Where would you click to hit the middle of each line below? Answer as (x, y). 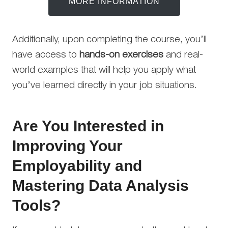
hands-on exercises (121, 55)
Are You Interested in (88, 126)
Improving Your (67, 146)
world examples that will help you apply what (104, 70)
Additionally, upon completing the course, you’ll (109, 39)
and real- (183, 55)
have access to (46, 55)
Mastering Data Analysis (101, 185)
